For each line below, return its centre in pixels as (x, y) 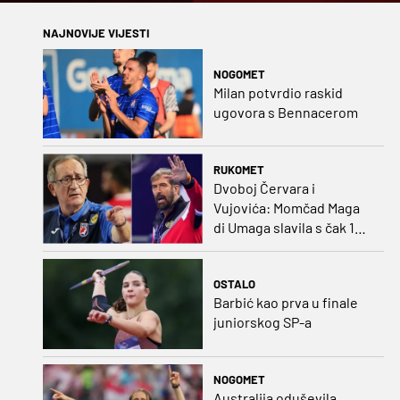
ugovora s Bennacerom (285, 112)
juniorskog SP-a (262, 322)
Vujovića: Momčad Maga (286, 207)
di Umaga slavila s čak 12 (287, 227)
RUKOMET (238, 169)
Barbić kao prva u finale (285, 303)
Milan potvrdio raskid (278, 92)
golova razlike (256, 246)
